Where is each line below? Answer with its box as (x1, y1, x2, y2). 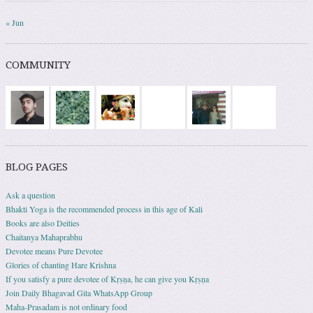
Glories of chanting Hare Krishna (6, 259, 116, 271)
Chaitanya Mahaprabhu (6, 231, 82, 243)
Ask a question (6, 189, 55, 201)
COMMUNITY (6, 59, 71, 72)
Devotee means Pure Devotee (6, 245, 103, 257)
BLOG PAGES (6, 161, 68, 174)
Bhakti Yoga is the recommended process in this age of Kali (6, 203, 203, 215)
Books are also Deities (6, 217, 80, 229)
